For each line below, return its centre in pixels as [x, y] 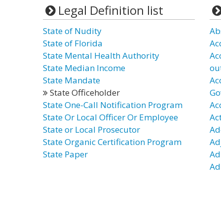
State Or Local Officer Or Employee [110, 117]
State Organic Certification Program [112, 142]
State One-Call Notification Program [113, 105]
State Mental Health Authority [101, 55]
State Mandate [72, 80]
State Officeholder [84, 92]
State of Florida [73, 43]
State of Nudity [72, 31]
